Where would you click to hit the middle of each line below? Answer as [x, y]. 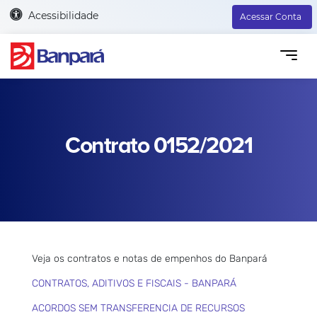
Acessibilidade [63, 15]
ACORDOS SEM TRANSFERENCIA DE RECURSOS [138, 308]
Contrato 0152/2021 [158, 146]
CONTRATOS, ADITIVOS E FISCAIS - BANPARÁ [134, 283]
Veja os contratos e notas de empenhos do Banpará [150, 258]
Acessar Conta [271, 17]
